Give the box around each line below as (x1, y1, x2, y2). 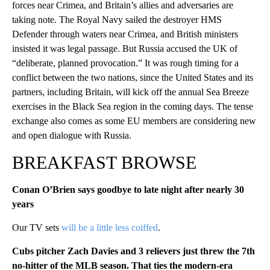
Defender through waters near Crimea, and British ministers (12, 28, 238, 39)
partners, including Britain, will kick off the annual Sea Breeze (12, 86, 249, 97)
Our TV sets (12, 222, 61, 233)
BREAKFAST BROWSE (12, 152, 196, 172)
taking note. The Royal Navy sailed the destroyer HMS (12, 14, 222, 25)
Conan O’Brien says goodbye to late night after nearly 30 (12, 184, 244, 195)
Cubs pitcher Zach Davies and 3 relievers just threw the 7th (12, 245, 255, 256)
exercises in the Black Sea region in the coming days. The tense (12, 101, 253, 111)
